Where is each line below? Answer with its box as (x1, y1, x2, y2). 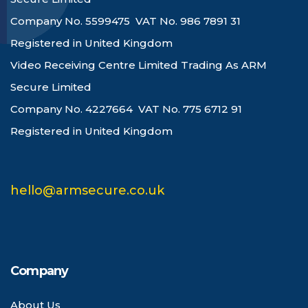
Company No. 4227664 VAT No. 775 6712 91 (10, 102, 242, 116)
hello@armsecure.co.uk (10, 183, 164, 199)
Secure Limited (10, 80, 91, 94)
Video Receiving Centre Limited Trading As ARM (10, 58, 267, 72)
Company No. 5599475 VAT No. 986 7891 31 (10, 14, 241, 28)
